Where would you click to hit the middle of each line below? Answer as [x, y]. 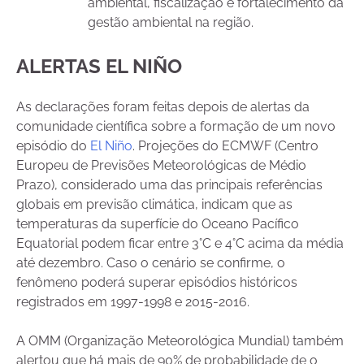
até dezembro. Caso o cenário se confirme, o [151, 263]
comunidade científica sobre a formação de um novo [176, 127]
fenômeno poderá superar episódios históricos [157, 283]
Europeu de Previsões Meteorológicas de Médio [161, 166]
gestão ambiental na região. [171, 23]
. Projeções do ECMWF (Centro [225, 146]
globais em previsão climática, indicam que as [154, 205]
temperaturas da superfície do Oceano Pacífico [158, 224]
